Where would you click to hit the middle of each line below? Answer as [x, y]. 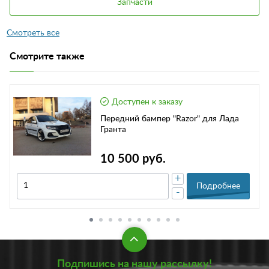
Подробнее [218, 186]
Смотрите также [47, 56]
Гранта [113, 129]
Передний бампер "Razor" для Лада [170, 119]
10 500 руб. [133, 159]
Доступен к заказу [147, 102]
